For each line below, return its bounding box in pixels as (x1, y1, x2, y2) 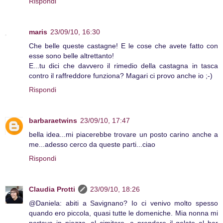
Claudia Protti (29, 185, 75, 193)
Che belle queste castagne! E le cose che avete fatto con (29, 42, 218, 50)
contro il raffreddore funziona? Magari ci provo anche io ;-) (29, 72, 213, 80)
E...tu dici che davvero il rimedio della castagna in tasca (29, 62, 218, 70)
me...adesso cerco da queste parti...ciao (29, 140, 155, 149)
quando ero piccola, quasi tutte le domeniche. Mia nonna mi (29, 209, 218, 217)
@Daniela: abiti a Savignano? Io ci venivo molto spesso (29, 199, 218, 207)
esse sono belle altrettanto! (29, 52, 114, 60)
